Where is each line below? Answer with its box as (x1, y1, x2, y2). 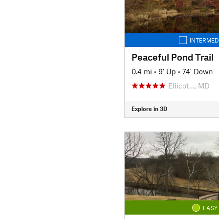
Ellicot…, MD (168, 81, 210, 90)
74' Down (182, 66, 213, 76)
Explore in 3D (131, 105, 167, 112)
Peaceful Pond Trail (131, 51, 214, 63)
